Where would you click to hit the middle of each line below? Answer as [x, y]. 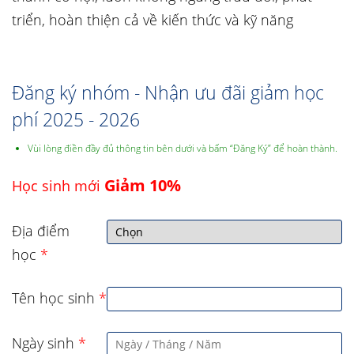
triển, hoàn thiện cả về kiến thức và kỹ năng [153, 20]
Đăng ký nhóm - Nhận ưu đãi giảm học [168, 92]
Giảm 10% [143, 185]
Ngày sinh [43, 343]
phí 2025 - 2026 [76, 119]
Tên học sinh [53, 298]
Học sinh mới [58, 186]
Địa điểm [41, 231]
